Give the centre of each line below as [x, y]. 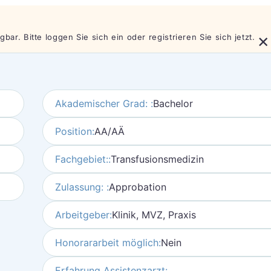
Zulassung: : [82, 187]
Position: [74, 131]
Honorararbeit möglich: [108, 243]
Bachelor [173, 103]
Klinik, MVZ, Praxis [154, 215]
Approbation [137, 187]
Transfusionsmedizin [157, 159]
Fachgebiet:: [83, 159]
